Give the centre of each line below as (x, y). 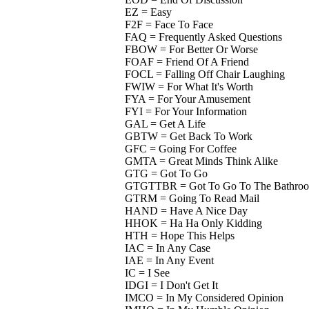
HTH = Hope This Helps (176, 235)
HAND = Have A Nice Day (182, 210)
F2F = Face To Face (165, 24)
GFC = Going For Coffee (177, 148)
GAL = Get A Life (161, 123)
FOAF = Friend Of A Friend (183, 61)
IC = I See (143, 272)
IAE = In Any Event (165, 260)
